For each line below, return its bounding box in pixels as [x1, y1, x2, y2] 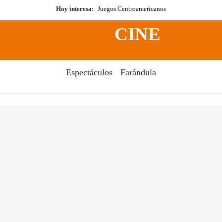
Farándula [120, 67, 156, 78]
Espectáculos [66, 67, 112, 78]
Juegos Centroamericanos [98, 5, 166, 12]
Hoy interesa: [56, 5, 94, 12]
